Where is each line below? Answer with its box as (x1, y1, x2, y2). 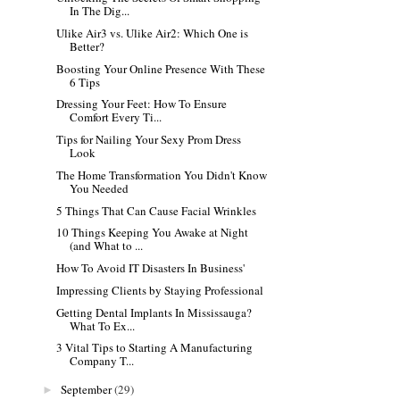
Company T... (70, 353, 135, 370)
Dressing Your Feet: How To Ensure (56, 96, 228, 112)
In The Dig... (70, 3, 130, 20)
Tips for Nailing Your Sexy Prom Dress (56, 131, 242, 148)
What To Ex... (70, 317, 136, 334)
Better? (70, 37, 105, 54)
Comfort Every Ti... (70, 109, 162, 126)
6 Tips (70, 73, 101, 90)
